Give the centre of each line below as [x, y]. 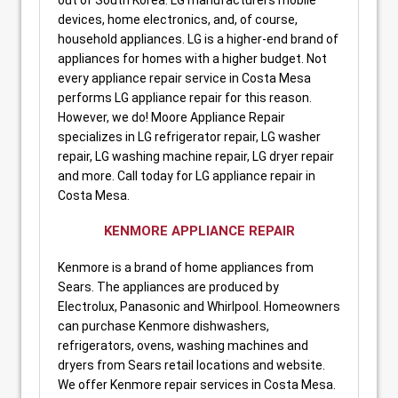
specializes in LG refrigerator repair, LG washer [189, 136]
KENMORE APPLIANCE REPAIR [199, 231]
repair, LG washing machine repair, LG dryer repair [196, 156]
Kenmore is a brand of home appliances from [186, 267]
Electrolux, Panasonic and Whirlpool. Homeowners [199, 306]
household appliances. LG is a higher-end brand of [198, 39]
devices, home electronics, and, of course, [178, 19]
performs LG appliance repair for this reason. [185, 97]
